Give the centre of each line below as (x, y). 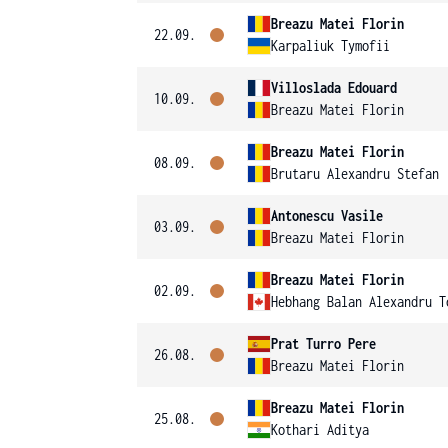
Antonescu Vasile (327, 215)
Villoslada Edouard (334, 87)
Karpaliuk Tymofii (330, 45)
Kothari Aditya (320, 429)
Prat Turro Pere (323, 343)
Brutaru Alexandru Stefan (355, 173)
